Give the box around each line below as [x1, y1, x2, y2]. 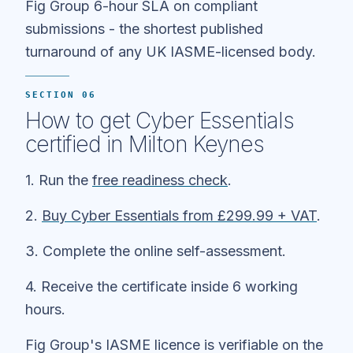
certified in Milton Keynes [25, 130, 264, 158]
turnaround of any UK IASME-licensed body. [25, 43, 316, 60]
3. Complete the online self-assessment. [25, 242, 286, 259]
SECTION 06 [25, 89, 96, 100]
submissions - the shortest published [25, 20, 263, 37]
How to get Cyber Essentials [25, 106, 294, 134]
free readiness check [92, 171, 228, 188]
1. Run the [25, 171, 92, 188]
